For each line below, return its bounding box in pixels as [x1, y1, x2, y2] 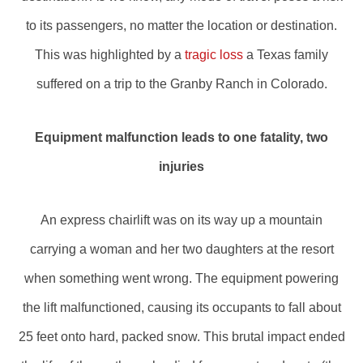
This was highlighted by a [35, 48, 185, 62]
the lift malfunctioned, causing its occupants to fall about [22, 301, 341, 314]
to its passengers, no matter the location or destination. [26, 19, 337, 32]
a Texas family [243, 48, 328, 62]
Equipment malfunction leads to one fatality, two [35, 130, 328, 144]
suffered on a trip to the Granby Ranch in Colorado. [36, 77, 327, 91]
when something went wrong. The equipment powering [24, 271, 339, 285]
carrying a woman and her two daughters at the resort [29, 242, 334, 256]
